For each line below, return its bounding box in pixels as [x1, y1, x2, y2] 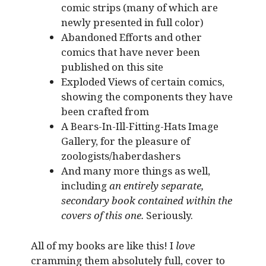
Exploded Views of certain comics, [61, 75, 224, 89]
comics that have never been [61, 45, 200, 59]
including [61, 179, 109, 193]
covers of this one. [61, 208, 144, 223]
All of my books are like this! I [30, 238, 176, 252]
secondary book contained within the [61, 194, 232, 208]
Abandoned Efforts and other [61, 30, 202, 45]
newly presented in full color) [61, 15, 204, 30]
